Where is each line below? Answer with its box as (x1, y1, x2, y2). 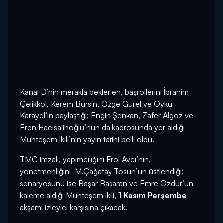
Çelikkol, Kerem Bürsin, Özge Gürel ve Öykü (20, 99, 172, 109)
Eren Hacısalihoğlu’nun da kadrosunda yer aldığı (20, 122, 185, 133)
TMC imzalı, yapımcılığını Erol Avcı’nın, (20, 154, 151, 165)
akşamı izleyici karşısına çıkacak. (20, 202, 127, 213)
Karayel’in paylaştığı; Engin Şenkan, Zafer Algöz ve (20, 111, 193, 121)
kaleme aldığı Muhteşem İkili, (20, 190, 118, 201)
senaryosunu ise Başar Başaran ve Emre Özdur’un (20, 178, 193, 189)
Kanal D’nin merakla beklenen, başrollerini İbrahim (20, 87, 189, 97)
